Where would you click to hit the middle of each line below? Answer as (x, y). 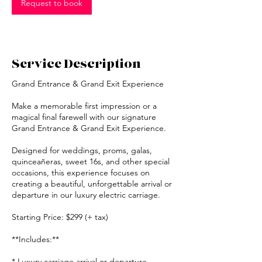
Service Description (76, 61)
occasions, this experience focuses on (81, 173)
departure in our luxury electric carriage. (86, 195)
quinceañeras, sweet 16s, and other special (91, 161)
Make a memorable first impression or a (84, 106)
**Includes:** (35, 239)
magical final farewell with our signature (84, 117)
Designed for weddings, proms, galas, (82, 150)
